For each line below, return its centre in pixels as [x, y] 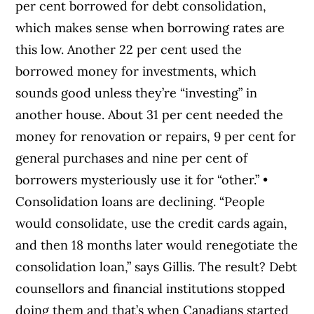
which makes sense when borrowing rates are [150, 27]
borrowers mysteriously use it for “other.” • [142, 179]
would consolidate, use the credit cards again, [152, 223]
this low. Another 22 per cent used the [129, 49]
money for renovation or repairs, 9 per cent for [156, 136]
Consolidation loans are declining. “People [141, 201]
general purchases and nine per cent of [132, 158]
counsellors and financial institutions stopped [151, 288]
